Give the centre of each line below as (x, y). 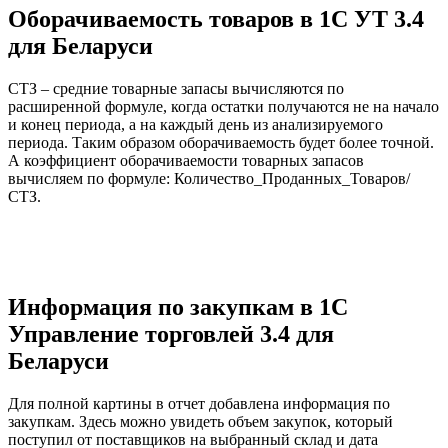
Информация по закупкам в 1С (178, 307)
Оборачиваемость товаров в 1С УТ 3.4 (216, 19)
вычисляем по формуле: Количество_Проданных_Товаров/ (209, 179)
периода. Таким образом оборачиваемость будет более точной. (221, 143)
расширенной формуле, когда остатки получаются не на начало (223, 107)
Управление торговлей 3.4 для (171, 334)
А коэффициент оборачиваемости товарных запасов (186, 161)
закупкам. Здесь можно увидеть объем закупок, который (200, 421)
